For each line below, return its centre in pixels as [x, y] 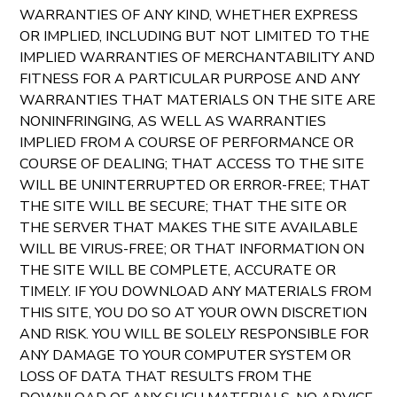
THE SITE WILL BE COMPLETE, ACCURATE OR [178, 270]
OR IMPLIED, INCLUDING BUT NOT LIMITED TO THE [195, 36]
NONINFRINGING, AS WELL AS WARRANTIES [173, 121]
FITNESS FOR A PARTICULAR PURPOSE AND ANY [190, 79]
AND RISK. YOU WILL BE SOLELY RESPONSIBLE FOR [195, 334]
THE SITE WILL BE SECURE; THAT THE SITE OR [183, 206]
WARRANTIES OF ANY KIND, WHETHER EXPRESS [189, 15]
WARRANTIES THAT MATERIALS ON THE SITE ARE [198, 100]
